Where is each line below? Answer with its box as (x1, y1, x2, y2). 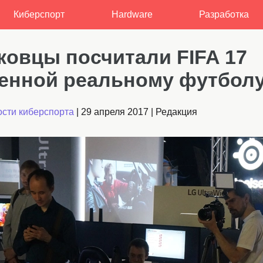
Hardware (111, 9, 153, 19)
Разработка (199, 9, 249, 19)
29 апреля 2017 (81, 107, 149, 117)
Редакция (156, 107, 197, 117)
